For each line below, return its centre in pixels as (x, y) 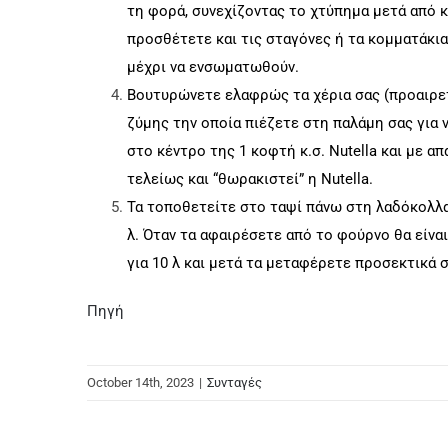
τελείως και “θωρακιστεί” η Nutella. (250, 178)
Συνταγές (234, 382)
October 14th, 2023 (140, 382)
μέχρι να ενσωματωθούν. (213, 66)
